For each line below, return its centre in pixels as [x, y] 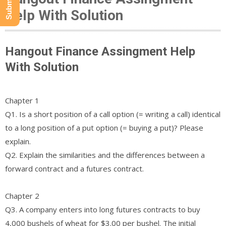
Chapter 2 [22, 195]
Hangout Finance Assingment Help [100, 51]
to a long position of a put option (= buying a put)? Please [104, 127]
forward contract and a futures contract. [74, 168]
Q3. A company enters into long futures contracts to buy [103, 209]
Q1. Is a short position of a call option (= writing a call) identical [113, 114]
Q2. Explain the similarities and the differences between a [105, 155]
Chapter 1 [22, 100]
